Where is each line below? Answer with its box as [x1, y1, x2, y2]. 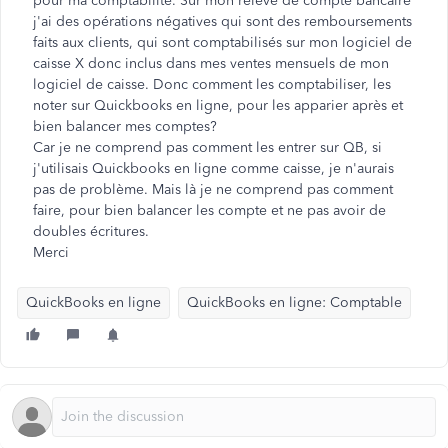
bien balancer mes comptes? [33, 118, 217, 135]
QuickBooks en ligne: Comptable [187, 294, 402, 311]
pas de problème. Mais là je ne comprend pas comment [33, 181, 393, 198]
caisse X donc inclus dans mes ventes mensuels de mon [33, 55, 389, 72]
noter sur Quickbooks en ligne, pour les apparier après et [33, 97, 403, 114]
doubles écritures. [33, 223, 149, 240]
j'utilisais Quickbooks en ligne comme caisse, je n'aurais [33, 160, 394, 177]
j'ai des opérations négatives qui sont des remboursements [33, 13, 412, 30]
